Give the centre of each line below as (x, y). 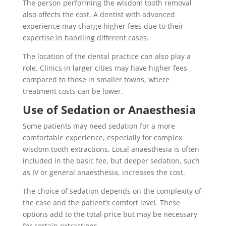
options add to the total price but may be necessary (110, 214)
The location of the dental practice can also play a (106, 56)
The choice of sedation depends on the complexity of (112, 191)
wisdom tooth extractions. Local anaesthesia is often (111, 149)
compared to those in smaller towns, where (96, 79)
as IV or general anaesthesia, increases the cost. (104, 172)
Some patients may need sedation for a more (99, 126)
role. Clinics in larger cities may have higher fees (105, 68)
